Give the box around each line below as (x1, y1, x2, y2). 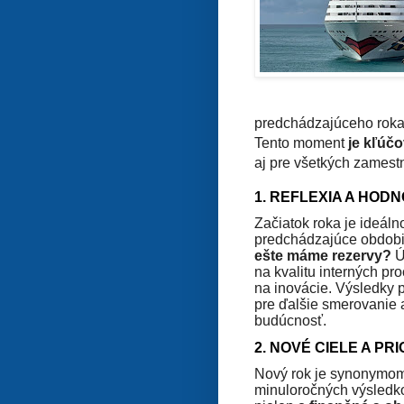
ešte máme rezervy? (254, 247, 391, 263)
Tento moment (254, 134, 348, 151)
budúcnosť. (254, 312, 326, 328)
